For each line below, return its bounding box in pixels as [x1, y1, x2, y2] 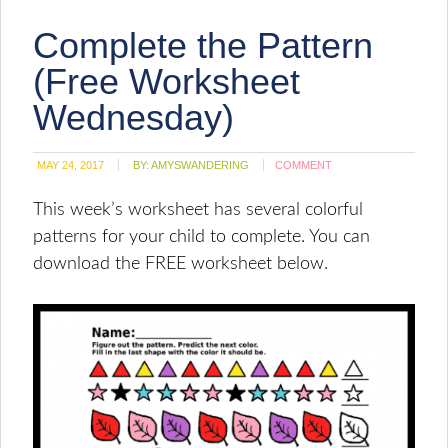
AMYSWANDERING [151, 159, 250, 171]
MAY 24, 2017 [37, 159, 105, 171]
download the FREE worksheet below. [33, 255, 334, 273]
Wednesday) [33, 97, 235, 138]
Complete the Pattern [33, 25, 374, 66]
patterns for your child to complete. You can [33, 228, 371, 246]
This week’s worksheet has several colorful [33, 201, 364, 219]
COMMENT [275, 159, 333, 171]
